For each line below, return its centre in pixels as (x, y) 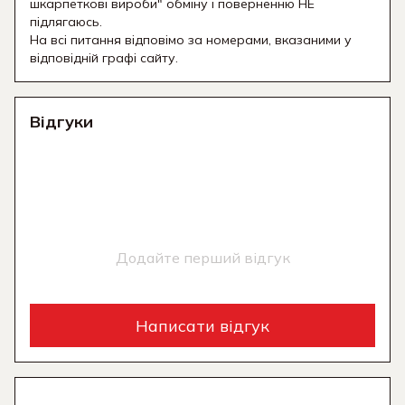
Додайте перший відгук (202, 258)
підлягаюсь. (66, 22)
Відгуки (61, 122)
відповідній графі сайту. (104, 58)
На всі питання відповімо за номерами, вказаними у (191, 40)
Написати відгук (202, 325)
